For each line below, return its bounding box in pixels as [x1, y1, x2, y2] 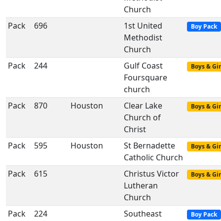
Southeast [124, 208, 162, 219]
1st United [124, 20, 162, 31]
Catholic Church [124, 152, 183, 163]
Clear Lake [124, 100, 162, 111]
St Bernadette [124, 140, 175, 151]
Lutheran [124, 180, 158, 191]
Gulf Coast [124, 60, 163, 71]
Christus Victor [124, 168, 179, 179]
